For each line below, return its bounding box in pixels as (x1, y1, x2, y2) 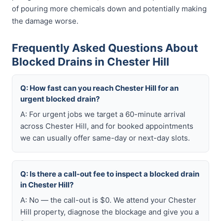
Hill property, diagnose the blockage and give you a (20, 207, 199, 217)
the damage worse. (12, 16, 78, 26)
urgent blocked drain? (20, 94, 100, 104)
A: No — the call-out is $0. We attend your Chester (20, 195, 196, 205)
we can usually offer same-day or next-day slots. (20, 133, 190, 143)
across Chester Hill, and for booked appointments (20, 121, 193, 131)
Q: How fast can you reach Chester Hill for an (20, 83, 179, 93)
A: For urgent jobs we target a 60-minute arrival (20, 110, 185, 119)
